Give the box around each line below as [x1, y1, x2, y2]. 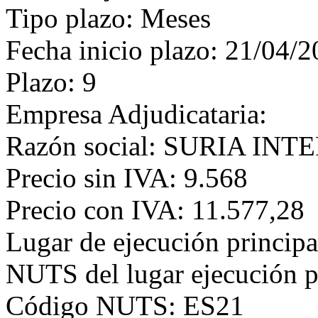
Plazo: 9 [6, 67, 97, 97]
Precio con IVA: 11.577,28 [6, 194, 305, 225]
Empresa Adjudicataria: [6, 99, 267, 129]
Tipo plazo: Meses [6, 3, 211, 33]
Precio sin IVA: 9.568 [6, 163, 248, 193]
